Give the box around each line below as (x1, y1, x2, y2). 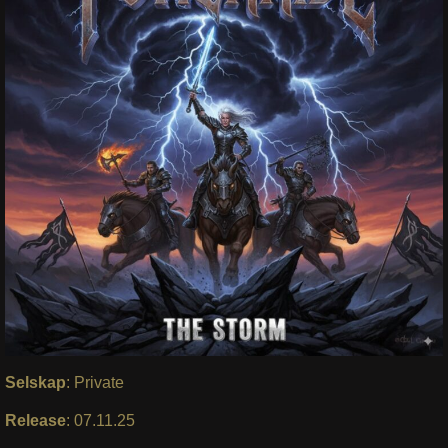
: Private (65, 373, 124, 391)
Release (4, 411, 66, 429)
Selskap (4, 373, 66, 391)
